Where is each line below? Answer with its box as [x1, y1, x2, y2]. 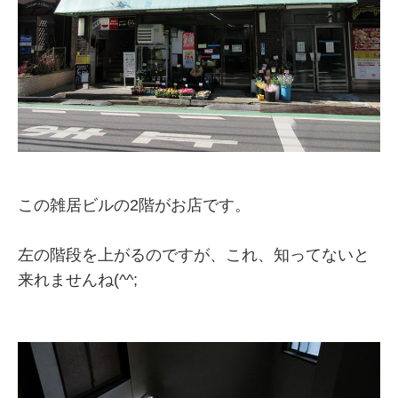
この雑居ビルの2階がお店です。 [18, 195, 251, 214]
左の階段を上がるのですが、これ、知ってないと [18, 245, 370, 264]
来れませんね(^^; [18, 270, 138, 289]
